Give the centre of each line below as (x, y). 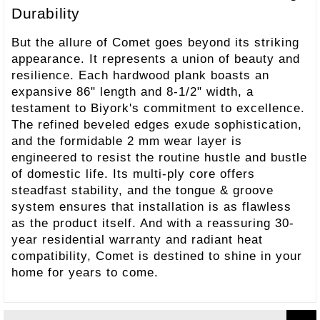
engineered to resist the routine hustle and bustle (159, 157)
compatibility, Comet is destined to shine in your (157, 255)
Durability (46, 13)
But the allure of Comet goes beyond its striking (155, 42)
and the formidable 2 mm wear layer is (127, 140)
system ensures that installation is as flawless (151, 206)
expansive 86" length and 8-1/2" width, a (132, 91)
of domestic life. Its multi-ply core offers (133, 173)
